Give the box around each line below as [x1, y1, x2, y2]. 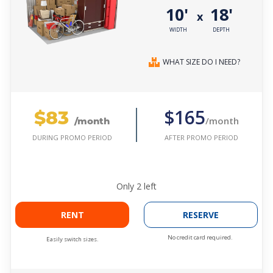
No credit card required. [168, 233, 233, 242]
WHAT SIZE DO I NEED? [163, 57, 240, 68]
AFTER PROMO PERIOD [164, 132, 238, 142]
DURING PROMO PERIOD [32, 133, 112, 143]
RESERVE [183, 209, 219, 221]
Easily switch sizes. [46, 235, 99, 244]
